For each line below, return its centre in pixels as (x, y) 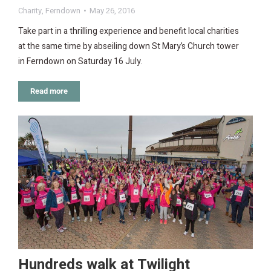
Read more (49, 91)
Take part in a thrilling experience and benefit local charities (129, 31)
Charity (30, 11)
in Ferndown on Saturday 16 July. (80, 62)
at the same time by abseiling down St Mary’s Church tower (129, 47)
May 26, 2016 (112, 11)
